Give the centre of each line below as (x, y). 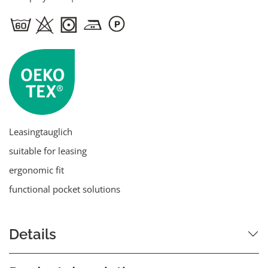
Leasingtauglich (41, 131)
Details (33, 234)
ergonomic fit (36, 170)
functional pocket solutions (65, 189)
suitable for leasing (48, 150)
